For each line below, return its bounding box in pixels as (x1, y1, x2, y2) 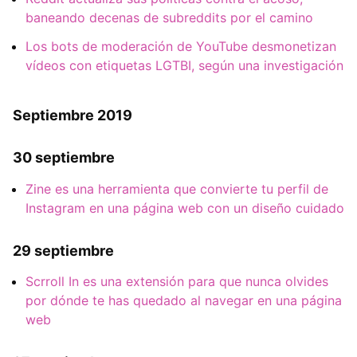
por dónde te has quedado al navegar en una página (25, 292, 342, 308)
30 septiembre (13, 149, 115, 167)
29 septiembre (13, 241, 114, 259)
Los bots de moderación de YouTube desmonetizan (25, 38, 336, 55)
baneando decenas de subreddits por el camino (25, 10, 313, 26)
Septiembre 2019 (13, 107, 132, 124)
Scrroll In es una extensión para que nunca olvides (25, 273, 328, 289)
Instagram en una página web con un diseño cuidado (25, 199, 344, 216)
